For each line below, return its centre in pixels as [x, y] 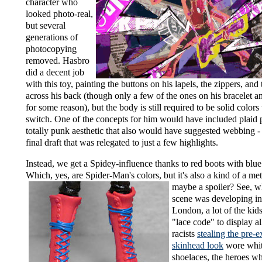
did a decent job [55, 73]
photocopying [51, 49]
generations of [52, 37]
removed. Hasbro [58, 61]
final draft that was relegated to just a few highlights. [122, 143]
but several [46, 26]
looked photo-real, [59, 14]
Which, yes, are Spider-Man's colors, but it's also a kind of [134, 175]
